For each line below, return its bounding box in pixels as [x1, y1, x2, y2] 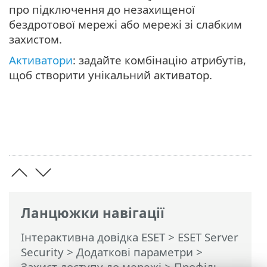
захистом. [9, 32, 62, 47]
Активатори [9, 52, 73, 68]
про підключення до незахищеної [9, 2, 195, 17]
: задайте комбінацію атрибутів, [73, 52, 246, 68]
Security [21, 244, 64, 259]
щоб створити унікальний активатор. [9, 67, 212, 83]
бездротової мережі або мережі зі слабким [9, 17, 242, 32]
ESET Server [178, 229, 238, 244]
